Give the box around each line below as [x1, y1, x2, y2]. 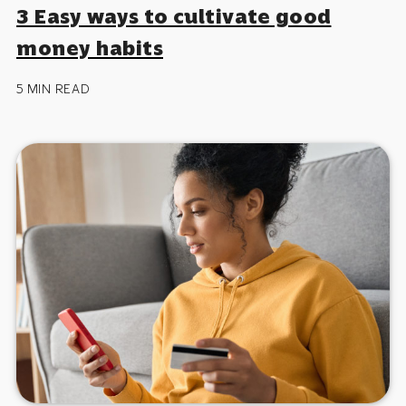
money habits [16, 34, 163, 61]
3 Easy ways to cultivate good [16, 3, 332, 29]
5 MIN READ [16, 80, 91, 97]
